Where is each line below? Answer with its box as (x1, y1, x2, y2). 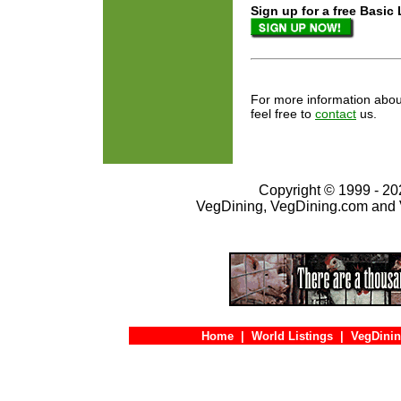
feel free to (251, 106, 315, 121)
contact (315, 106, 356, 121)
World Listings (251, 329, 333, 343)
